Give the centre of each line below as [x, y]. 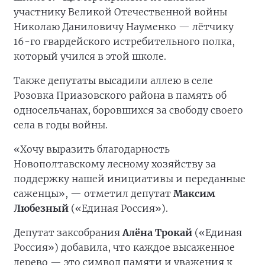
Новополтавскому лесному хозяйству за [115, 164]
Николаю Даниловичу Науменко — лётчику [124, 27]
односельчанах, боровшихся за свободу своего [128, 110]
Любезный [41, 208]
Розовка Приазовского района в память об [120, 95]
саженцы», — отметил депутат [93, 193]
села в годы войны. [62, 125]
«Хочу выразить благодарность [92, 149]
